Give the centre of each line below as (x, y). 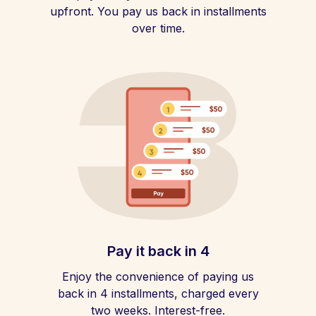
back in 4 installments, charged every (158, 293)
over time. (158, 28)
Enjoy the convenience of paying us (158, 276)
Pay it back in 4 (158, 251)
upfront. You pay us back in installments (158, 11)
